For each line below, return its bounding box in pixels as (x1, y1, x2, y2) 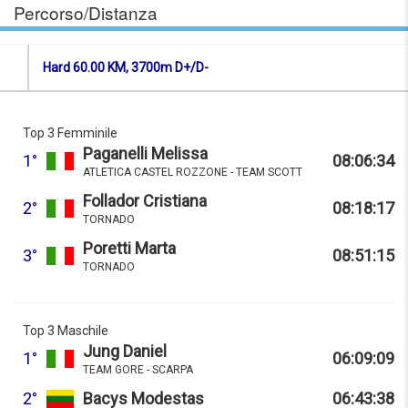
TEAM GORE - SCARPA (83, 362, 193, 376)
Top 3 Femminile (23, 125, 117, 140)
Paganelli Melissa (83, 143, 208, 163)
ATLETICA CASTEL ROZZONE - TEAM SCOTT (83, 165, 302, 178)
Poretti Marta (83, 238, 176, 258)
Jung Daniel (83, 341, 167, 361)
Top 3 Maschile (23, 322, 108, 338)
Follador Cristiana (83, 190, 207, 210)
